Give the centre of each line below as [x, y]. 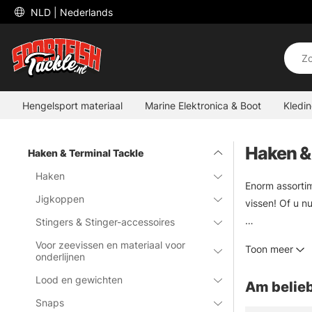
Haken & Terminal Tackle [86, 153]
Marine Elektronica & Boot [203, 105]
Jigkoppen [60, 199]
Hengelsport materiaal [72, 105]
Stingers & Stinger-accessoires [106, 222]
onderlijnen [61, 257]
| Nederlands [83, 12]
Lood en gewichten [79, 280]
